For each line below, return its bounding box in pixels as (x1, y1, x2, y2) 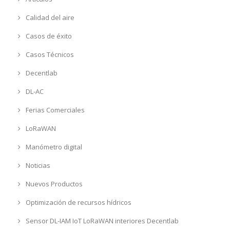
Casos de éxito (24, 31, 72, 41)
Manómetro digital (24, 142, 82, 151)
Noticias (24, 160, 50, 170)
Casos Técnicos (24, 49, 74, 59)
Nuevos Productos (24, 179, 83, 188)
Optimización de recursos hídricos (24, 197, 131, 207)
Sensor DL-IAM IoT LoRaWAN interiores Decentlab (24, 216, 179, 225)
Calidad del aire (24, 12, 74, 22)
